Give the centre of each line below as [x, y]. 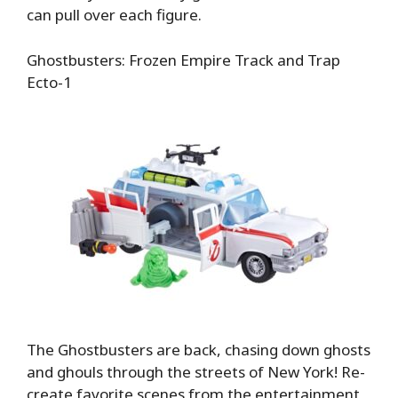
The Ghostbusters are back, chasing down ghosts [199, 349]
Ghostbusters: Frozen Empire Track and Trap [183, 60]
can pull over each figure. [114, 15]
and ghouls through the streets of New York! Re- [196, 371]
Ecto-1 [49, 82]
